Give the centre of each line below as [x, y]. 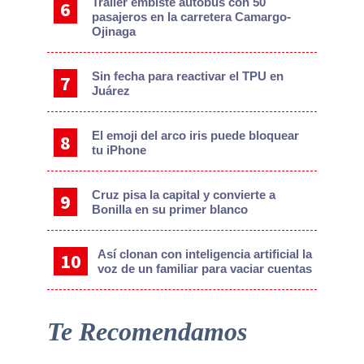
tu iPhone [119, 150]
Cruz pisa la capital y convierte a [184, 195]
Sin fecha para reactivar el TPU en [188, 76]
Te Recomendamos [147, 332]
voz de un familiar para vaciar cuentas [204, 269]
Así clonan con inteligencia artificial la [204, 254]
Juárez [111, 91]
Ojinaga [114, 32]
